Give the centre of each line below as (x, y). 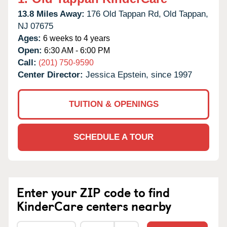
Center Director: (52, 74)
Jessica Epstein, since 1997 (139, 74)
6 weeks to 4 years (75, 38)
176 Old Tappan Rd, (124, 14)
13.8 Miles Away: (51, 14)
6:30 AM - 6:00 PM (76, 50)
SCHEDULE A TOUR (113, 137)
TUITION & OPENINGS (113, 104)
